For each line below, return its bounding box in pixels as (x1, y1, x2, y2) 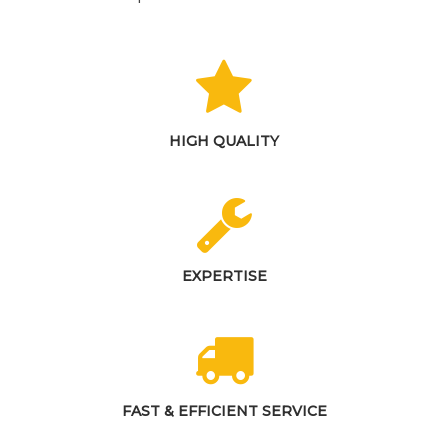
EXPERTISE (181, 266, 267, 285)
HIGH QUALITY (169, 131, 279, 150)
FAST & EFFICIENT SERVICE (121, 401, 327, 420)
